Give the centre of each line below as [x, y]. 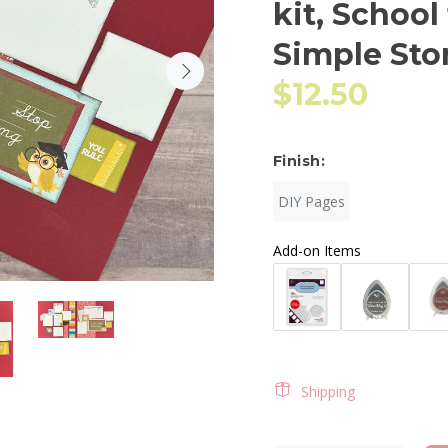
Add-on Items [317, 250]
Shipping [328, 391]
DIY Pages [311, 201]
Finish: [299, 161]
